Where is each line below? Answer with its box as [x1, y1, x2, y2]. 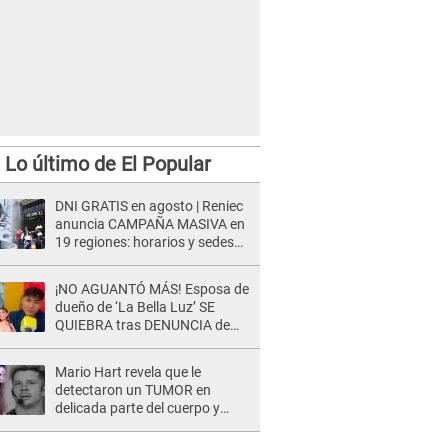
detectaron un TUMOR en [55, 382, 211, 398]
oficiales [55, 252, 106, 268]
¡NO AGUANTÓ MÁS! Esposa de [55, 281, 249, 297]
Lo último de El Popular [4, 152, 211, 176]
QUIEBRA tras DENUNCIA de [55, 317, 230, 333]
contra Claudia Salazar [55, 353, 196, 369]
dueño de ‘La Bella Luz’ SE [55, 299, 215, 315]
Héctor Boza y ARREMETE [55, 335, 216, 351]
